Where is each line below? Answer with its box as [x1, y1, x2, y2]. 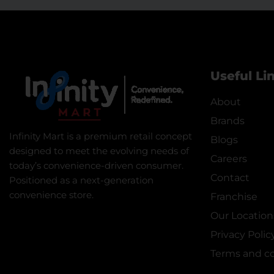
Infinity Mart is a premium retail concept [9, 130, 192, 142]
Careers [210, 153, 247, 165]
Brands [210, 115, 245, 127]
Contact [210, 172, 250, 183]
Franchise [210, 191, 257, 202]
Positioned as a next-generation [9, 174, 154, 186]
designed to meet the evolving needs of [9, 145, 189, 157]
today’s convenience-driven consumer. [9, 160, 183, 171]
